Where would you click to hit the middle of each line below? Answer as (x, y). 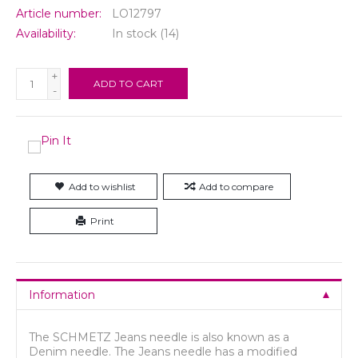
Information (62, 294)
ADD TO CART (128, 83)
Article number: (59, 13)
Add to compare (236, 186)
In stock (134, 33)
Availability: (46, 33)
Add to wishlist (102, 186)
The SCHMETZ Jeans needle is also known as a (159, 337)
